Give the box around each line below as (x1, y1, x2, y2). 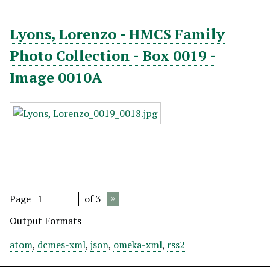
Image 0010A (10, 67, 102, 87)
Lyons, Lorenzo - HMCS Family (10, 24, 225, 43)
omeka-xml (113, 238, 162, 251)
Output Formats (10, 214, 81, 227)
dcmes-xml (37, 238, 86, 251)
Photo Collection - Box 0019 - (10, 46, 216, 65)
